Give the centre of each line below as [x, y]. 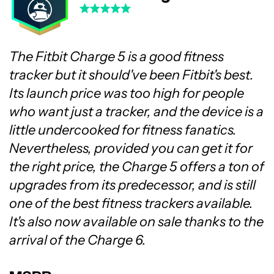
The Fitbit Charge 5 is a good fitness [117, 57]
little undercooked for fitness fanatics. [123, 130]
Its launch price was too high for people [127, 93]
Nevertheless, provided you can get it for [131, 148]
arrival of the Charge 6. [78, 240]
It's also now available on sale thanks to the [136, 222]
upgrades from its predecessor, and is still [132, 185]
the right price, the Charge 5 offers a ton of [137, 167]
